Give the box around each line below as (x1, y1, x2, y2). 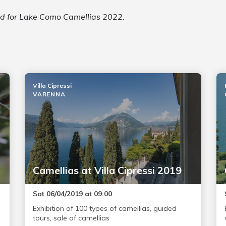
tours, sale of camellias (32, 213, 109, 223)
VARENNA (32, 90, 66, 98)
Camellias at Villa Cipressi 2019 (32, 164, 182, 177)
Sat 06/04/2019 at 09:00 (32, 189, 112, 199)
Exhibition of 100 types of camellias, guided (32, 204, 177, 213)
